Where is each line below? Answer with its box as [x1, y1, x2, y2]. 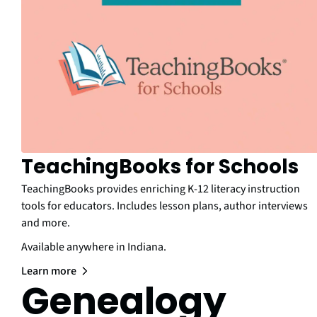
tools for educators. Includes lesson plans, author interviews [21, 198, 308, 214]
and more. [21, 215, 70, 231]
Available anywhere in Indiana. [21, 239, 166, 255]
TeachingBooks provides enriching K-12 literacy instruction [21, 181, 300, 197]
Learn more [21, 263, 76, 279]
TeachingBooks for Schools [21, 153, 299, 181]
